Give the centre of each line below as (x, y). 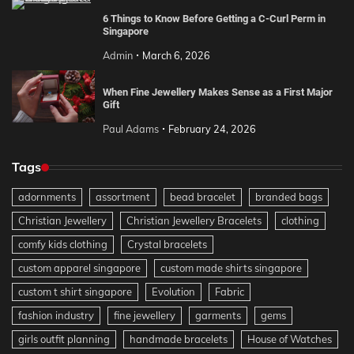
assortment (123, 197)
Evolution (173, 292)
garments (218, 316)
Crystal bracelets (167, 245)
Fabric (230, 292)
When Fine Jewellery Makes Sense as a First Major (217, 92)
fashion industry (56, 316)
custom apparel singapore (79, 268)
